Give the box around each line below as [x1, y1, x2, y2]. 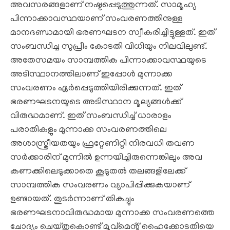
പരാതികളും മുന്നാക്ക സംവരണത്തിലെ [10, 125, 167, 136]
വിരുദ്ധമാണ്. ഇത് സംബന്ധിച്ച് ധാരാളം [10, 111, 171, 122]
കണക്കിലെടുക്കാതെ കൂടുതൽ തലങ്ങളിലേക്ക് [10, 166, 186, 177]
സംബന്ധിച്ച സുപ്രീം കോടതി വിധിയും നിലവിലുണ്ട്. [10, 42, 207, 52]
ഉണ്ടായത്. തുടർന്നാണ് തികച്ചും [10, 194, 135, 205]
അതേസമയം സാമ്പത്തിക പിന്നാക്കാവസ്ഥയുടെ [10, 55, 206, 66]
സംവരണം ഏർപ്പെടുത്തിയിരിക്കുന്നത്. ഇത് [10, 83, 181, 94]
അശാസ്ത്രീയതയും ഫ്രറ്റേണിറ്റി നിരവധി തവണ [10, 139, 195, 149]
